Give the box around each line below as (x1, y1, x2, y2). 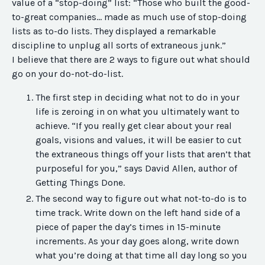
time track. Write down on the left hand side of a (35, 207, 240, 219)
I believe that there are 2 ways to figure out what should (12, 54, 250, 66)
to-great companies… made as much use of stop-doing (12, 11, 247, 23)
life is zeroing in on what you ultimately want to (35, 106, 240, 118)
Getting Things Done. (35, 177, 125, 189)
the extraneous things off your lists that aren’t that (35, 148, 251, 160)
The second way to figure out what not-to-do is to (35, 193, 247, 205)
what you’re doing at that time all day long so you (35, 250, 247, 261)
